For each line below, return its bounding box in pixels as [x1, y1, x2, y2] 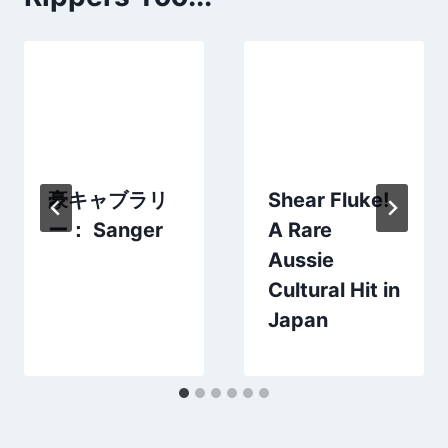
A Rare [268, 217, 332, 242]
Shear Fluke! [268, 187, 389, 212]
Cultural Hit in [268, 277, 400, 302]
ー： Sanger [48, 217, 163, 242]
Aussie [268, 247, 334, 272]
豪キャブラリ [48, 187, 168, 212]
